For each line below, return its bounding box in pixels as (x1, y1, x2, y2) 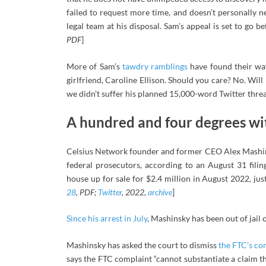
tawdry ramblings (122, 61, 188, 71)
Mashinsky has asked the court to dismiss (66, 240, 219, 251)
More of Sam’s (66, 61, 122, 71)
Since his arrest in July (66, 213, 147, 224)
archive (148, 186, 172, 197)
